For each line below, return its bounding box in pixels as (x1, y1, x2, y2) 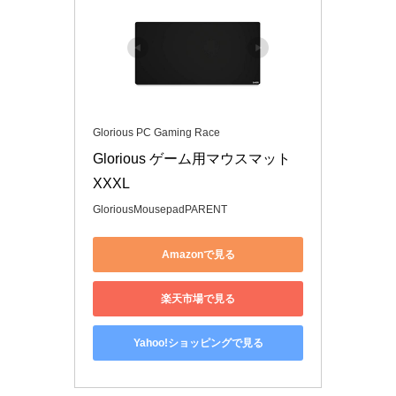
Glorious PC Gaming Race (93, 126, 220, 140)
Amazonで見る (161, 247, 235, 261)
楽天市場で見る (161, 292, 235, 305)
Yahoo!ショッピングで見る (133, 336, 263, 349)
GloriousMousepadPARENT (93, 203, 227, 217)
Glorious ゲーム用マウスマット (93, 151, 291, 167)
